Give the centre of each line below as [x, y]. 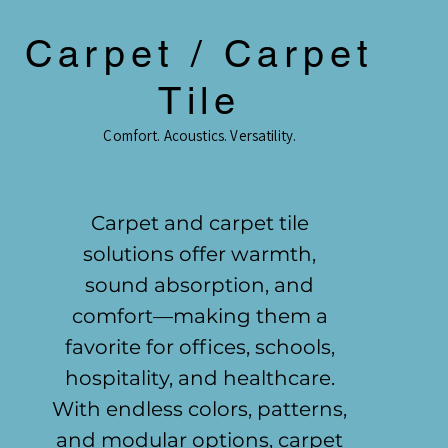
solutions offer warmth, [200, 254]
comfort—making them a [199, 316]
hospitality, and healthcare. [199, 378]
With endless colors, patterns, [200, 409]
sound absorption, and [200, 285]
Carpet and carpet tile [199, 223]
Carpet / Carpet [199, 54]
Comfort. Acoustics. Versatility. [200, 135]
